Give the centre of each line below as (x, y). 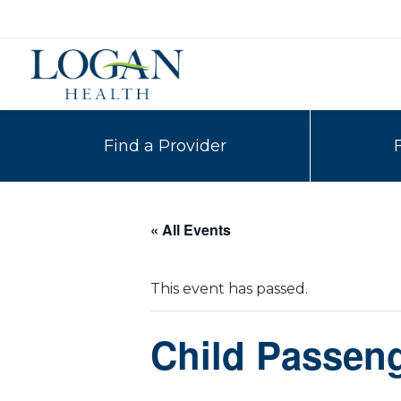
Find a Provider (165, 146)
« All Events (191, 230)
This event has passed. (229, 289)
